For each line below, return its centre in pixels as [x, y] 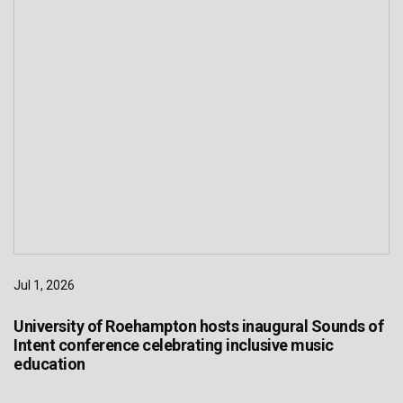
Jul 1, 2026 [44, 286]
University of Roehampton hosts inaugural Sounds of [198, 327]
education [49, 364]
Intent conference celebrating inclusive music [174, 345]
